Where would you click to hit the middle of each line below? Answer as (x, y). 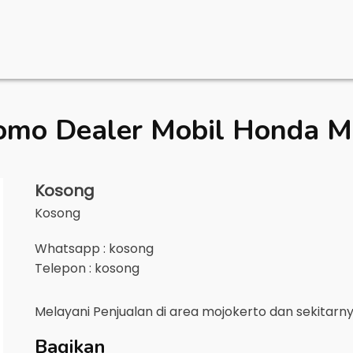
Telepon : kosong (87, 268)
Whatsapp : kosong (94, 249)
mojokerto (234, 312)
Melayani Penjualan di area (118, 312)
